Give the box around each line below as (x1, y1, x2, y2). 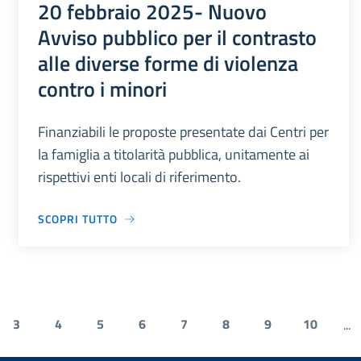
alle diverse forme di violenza (37, 47, 298, 80)
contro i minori (37, 73, 167, 106)
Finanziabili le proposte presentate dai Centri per (37, 121, 329, 143)
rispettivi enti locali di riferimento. (37, 166, 241, 189)
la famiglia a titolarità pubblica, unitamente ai (37, 143, 309, 166)
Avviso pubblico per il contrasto (37, 21, 317, 54)
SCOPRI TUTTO (37, 210, 118, 228)
